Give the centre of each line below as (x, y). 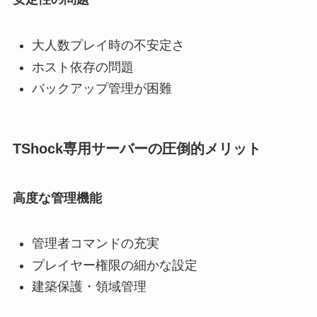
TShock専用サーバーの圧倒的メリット (137, 149)
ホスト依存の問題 (82, 67)
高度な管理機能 (57, 198)
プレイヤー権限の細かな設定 (114, 265)
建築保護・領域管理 (89, 287)
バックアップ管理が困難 (102, 89)
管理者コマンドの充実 (95, 244)
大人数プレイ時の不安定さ (108, 46)
